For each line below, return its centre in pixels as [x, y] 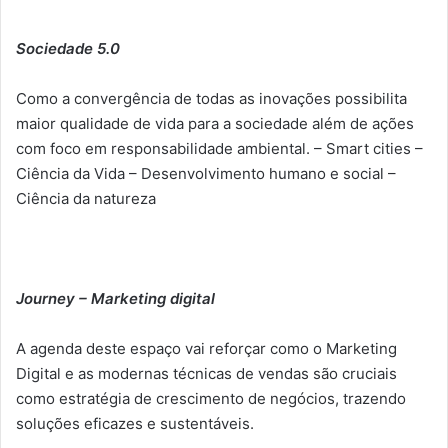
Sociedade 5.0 [68, 48]
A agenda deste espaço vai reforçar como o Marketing [206, 348]
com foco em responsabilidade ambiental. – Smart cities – [219, 148]
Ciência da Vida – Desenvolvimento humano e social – [206, 173]
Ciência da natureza [86, 198]
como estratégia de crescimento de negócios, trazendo [211, 398]
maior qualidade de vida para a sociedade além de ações [215, 123]
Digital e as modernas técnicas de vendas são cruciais [206, 373]
